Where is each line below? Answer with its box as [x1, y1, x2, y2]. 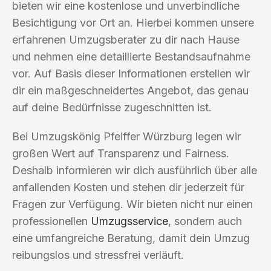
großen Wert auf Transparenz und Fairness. [12, 146, 229, 160]
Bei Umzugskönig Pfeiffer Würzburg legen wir [12, 129, 241, 143]
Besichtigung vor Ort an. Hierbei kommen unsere [12, 16, 254, 29]
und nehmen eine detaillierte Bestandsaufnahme [12, 50, 250, 63]
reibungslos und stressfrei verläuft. [12, 248, 184, 261]
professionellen [12, 214, 91, 227]
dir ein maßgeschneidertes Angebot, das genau [12, 83, 249, 97]
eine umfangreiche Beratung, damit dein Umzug [12, 231, 250, 244]
